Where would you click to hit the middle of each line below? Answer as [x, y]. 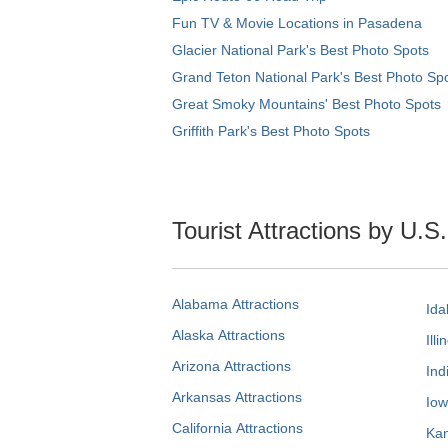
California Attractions [237, 427]
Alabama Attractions [235, 303]
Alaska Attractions [228, 334]
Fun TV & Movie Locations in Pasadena [297, 23]
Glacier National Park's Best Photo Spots [300, 50]
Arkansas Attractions [237, 396]
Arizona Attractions [231, 365]
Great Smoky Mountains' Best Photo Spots [306, 104]
